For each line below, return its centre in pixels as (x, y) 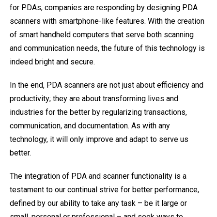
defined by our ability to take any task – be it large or (98, 203)
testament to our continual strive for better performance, (104, 190)
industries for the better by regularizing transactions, (98, 112)
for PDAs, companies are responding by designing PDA (104, 8)
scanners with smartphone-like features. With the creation (107, 21)
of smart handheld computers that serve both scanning (102, 35)
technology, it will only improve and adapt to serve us (99, 139)
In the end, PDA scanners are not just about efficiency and (107, 85)
